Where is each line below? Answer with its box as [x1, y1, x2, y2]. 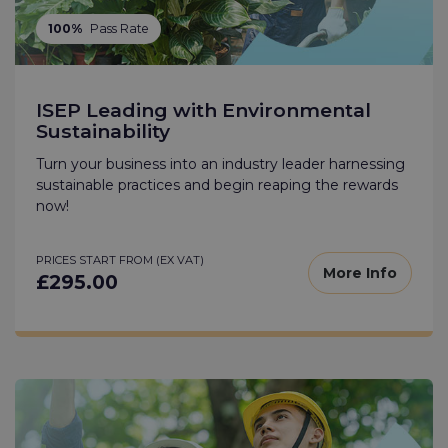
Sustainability [36, 118, 170, 143]
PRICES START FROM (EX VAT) [36, 252, 204, 267]
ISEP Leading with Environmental [36, 97, 371, 122]
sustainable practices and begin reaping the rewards [36, 175, 398, 194]
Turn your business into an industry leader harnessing [36, 154, 405, 173]
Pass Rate [89, 20, 149, 36]
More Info [323, 264, 397, 283]
